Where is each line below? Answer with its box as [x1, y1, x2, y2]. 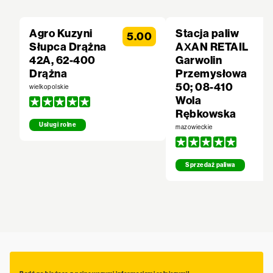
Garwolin [175, 54, 222, 67]
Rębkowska [175, 107, 236, 121]
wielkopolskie [29, 83, 69, 90]
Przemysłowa [175, 67, 247, 80]
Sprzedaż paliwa [185, 161, 235, 169]
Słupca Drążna [29, 40, 107, 54]
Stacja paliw [175, 27, 239, 40]
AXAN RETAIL [175, 40, 249, 54]
